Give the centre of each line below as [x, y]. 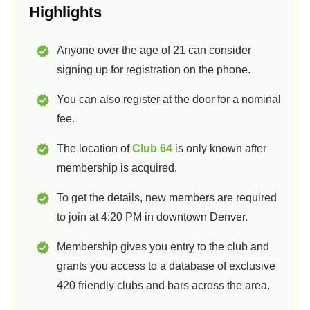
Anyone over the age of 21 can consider [154, 50]
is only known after [219, 148]
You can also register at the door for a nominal [169, 99]
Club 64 [152, 148]
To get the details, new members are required [167, 198]
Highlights [65, 12]
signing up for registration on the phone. [154, 70]
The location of [94, 148]
